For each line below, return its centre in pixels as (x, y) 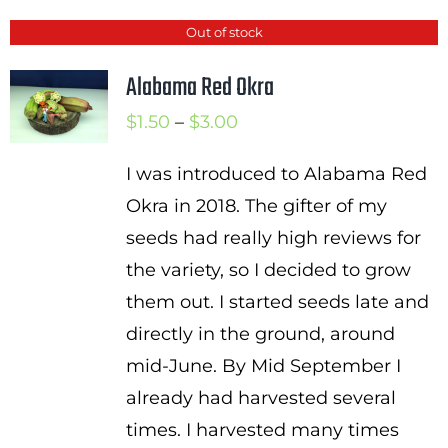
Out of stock (224, 31)
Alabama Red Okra (199, 88)
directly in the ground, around (260, 334)
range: (264, 153)
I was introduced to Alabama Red (276, 174)
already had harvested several (260, 398)
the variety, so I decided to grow (268, 270)
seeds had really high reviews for (273, 238)
